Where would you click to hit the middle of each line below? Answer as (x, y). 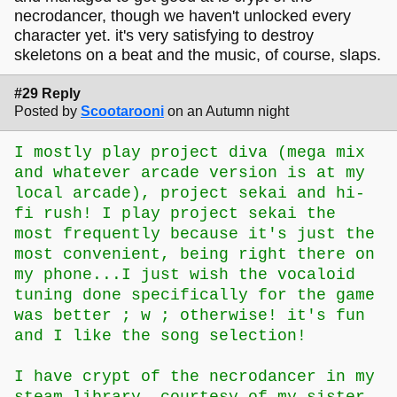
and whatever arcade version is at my (190, 172)
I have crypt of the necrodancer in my (195, 376)
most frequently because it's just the (195, 234)
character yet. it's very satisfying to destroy (164, 35)
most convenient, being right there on (195, 254)
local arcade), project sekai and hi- (190, 193)
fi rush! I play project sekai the (175, 213)
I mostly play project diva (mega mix (190, 152)
